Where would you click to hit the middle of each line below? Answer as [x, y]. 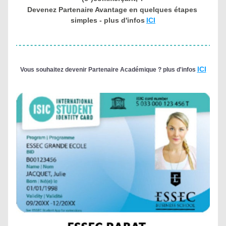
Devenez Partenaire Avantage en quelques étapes [112, 10]
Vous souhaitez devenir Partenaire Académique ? [91, 70]
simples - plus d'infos [108, 20]
